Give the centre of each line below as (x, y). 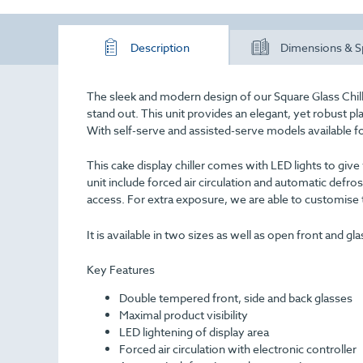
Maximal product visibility (184, 315)
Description (160, 47)
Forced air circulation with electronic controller (238, 349)
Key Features (121, 270)
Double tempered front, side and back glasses (236, 298)
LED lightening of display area (194, 332)
